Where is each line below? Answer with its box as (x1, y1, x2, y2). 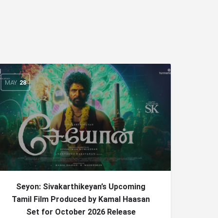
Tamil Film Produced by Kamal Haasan (12, 195, 150, 204)
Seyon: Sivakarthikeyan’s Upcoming (16, 182, 145, 191)
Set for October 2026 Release (26, 207, 136, 217)
